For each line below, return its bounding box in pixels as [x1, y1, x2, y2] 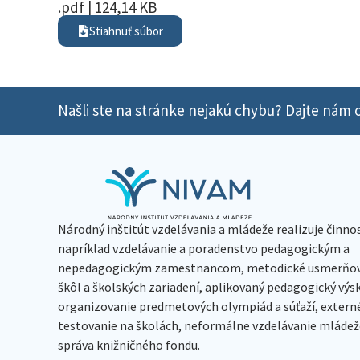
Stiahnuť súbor [89, 22, 163, 39]
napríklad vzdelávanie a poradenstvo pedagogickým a [58, 239, 350, 256]
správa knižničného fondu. [58, 336, 200, 353]
